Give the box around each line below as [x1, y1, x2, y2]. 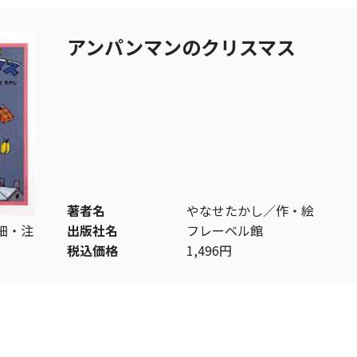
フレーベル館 [186, 220, 263, 240]
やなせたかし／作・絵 [186, 200, 314, 220]
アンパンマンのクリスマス [67, 33, 296, 61]
